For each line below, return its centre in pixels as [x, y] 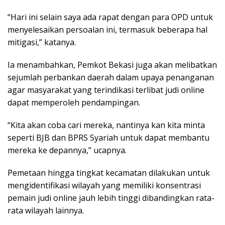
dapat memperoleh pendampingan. [74, 102]
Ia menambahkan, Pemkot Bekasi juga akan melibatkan [112, 65]
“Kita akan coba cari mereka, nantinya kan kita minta [106, 125]
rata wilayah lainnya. [46, 210]
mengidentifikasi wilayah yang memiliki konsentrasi [104, 185]
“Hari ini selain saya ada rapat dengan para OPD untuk [110, 17]
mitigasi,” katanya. [42, 42]
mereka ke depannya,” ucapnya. [67, 150]
